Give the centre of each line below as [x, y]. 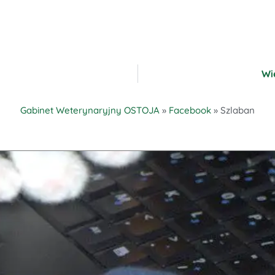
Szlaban [238, 110]
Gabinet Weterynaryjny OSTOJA [90, 110]
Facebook [190, 110]
